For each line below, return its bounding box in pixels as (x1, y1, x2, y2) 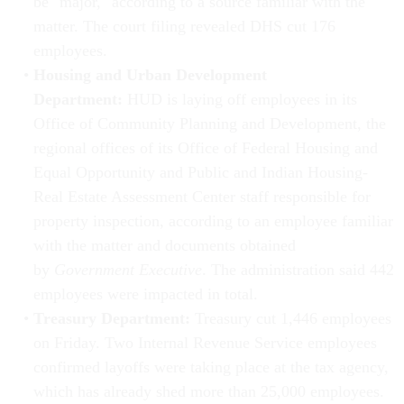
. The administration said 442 (201, 261, 394, 280)
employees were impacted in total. (32, 285, 258, 304)
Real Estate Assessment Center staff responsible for (32, 188, 371, 207)
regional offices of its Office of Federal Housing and (32, 139, 378, 158)
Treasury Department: (32, 309, 195, 328)
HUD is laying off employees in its (126, 90, 357, 109)
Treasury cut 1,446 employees (194, 309, 391, 328)
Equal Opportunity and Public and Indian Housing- (32, 163, 368, 182)
